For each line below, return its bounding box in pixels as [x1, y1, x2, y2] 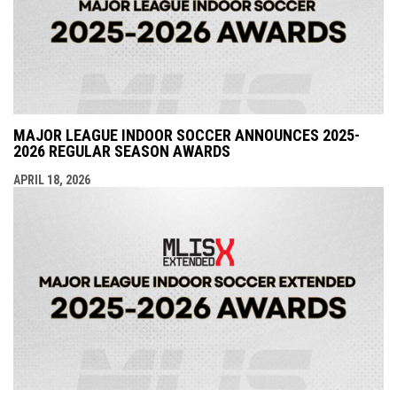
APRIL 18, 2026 [13, 172, 90, 187]
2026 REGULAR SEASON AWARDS [13, 141, 230, 160]
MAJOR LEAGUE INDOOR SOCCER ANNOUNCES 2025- [13, 125, 360, 144]
